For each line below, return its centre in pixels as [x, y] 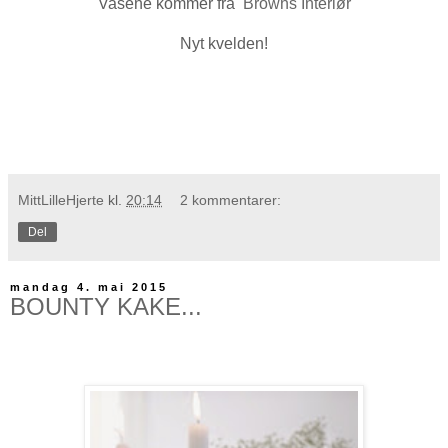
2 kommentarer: [231, 199]
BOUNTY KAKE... [106, 306]
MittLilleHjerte [61, 199]
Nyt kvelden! [224, 43]
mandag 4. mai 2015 [89, 286]
